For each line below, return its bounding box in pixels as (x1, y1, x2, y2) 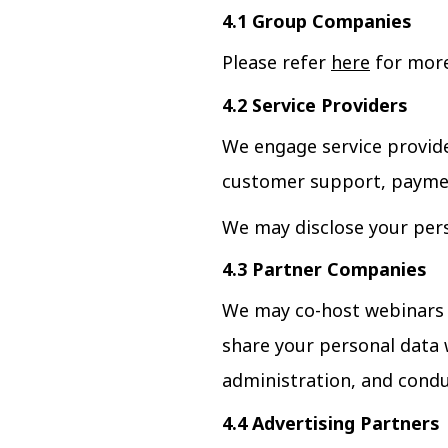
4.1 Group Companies (222, 9, 412, 34)
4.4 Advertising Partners (222, 410, 440, 435)
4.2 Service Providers (222, 92, 408, 117)
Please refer (222, 50, 331, 75)
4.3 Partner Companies (222, 257, 427, 282)
